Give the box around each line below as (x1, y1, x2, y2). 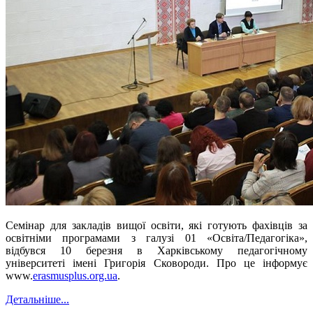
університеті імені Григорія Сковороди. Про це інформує (6, 257, 307, 270)
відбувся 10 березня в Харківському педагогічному (6, 245, 307, 257)
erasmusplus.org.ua (33, 270, 117, 282)
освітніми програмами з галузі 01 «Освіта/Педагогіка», (6, 232, 307, 245)
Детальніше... (6, 293, 69, 306)
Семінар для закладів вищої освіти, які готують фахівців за (6, 219, 307, 232)
